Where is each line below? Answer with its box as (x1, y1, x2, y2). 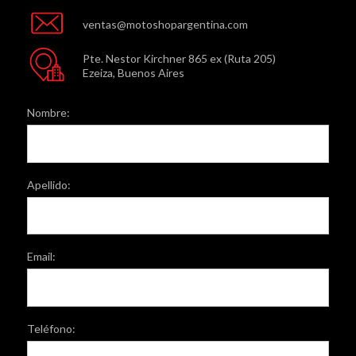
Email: (26, 250, 56, 264)
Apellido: (26, 177, 71, 192)
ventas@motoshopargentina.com (82, 17, 248, 31)
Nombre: (26, 105, 70, 119)
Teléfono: (26, 322, 75, 336)
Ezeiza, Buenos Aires (82, 65, 184, 79)
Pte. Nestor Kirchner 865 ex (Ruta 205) (82, 51, 276, 65)
